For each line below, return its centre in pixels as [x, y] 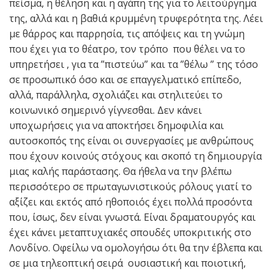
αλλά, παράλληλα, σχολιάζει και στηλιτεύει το [116, 94]
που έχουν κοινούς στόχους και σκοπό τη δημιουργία [135, 156]
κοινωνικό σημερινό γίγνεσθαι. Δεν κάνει [106, 110]
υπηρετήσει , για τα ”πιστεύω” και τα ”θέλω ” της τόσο [134, 64]
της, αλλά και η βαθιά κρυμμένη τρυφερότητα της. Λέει [136, 18]
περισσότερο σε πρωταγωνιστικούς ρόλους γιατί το [131, 186]
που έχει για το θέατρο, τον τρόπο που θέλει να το [127, 49]
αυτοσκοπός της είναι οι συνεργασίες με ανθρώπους [131, 140]
